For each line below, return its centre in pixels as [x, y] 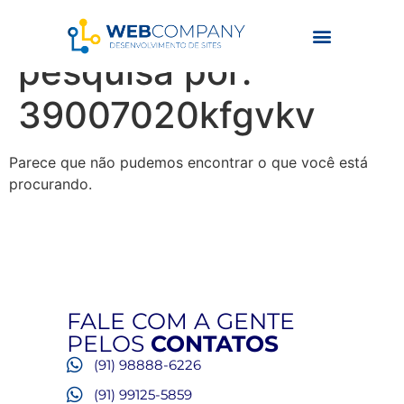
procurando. [50, 184]
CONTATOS [215, 344]
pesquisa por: [135, 72]
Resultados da [141, 28]
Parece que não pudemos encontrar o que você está [188, 162]
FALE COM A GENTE [181, 321]
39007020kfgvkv [167, 115]
